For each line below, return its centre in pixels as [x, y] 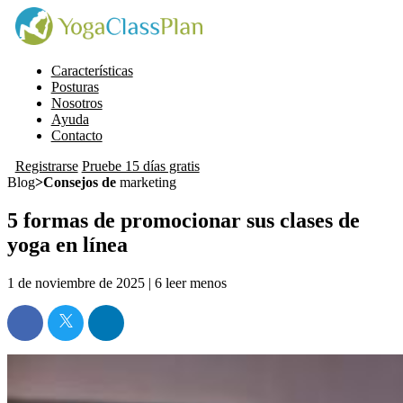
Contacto [76, 135]
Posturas [75, 86]
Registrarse [46, 166]
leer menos [196, 282]
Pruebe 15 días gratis [140, 166]
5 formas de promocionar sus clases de [184, 220]
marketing [146, 182]
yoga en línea [67, 244]
